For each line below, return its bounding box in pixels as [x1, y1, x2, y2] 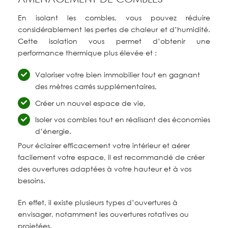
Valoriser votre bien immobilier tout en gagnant [35, 70, 200, 79]
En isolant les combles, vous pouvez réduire [18, 13, 210, 22]
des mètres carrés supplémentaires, [35, 81, 157, 91]
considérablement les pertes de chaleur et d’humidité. [18, 24, 210, 34]
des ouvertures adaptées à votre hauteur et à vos [18, 164, 191, 174]
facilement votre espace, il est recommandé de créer [18, 153, 205, 162]
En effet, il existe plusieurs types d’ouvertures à [18, 198, 178, 207]
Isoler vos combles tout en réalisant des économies [35, 115, 210, 124]
